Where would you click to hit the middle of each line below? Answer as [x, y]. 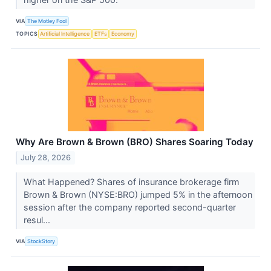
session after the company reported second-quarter [129, 207]
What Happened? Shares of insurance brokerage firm [131, 181]
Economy [123, 34]
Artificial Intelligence [65, 34]
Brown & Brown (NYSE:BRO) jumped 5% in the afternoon [138, 194]
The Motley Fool [47, 21]
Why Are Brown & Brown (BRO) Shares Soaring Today [135, 142]
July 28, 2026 [46, 157]
